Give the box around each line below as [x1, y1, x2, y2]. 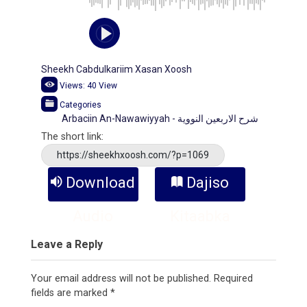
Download [66, 174, 136, 192]
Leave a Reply [31, 238, 103, 251]
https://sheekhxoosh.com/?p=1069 [57, 149, 209, 161]
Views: [60, 81, 85, 91]
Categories [60, 100, 101, 110]
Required [214, 273, 253, 285]
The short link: [41, 131, 103, 143]
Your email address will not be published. [31, 273, 211, 285]
